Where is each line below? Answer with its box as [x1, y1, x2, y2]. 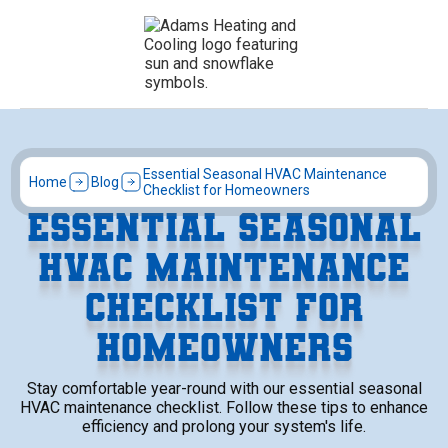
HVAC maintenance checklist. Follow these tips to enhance [20, 398, 428, 417]
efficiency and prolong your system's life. [82, 417, 366, 436]
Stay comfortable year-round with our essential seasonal [26, 379, 422, 398]
